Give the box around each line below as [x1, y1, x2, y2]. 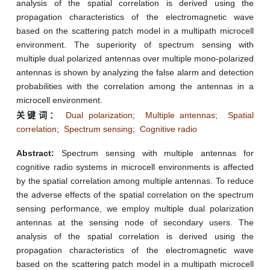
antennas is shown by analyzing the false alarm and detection [16, 67, 254, 78]
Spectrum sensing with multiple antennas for [54, 148, 254, 159]
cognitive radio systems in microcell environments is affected [16, 162, 254, 172]
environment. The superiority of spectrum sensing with [16, 40, 254, 50]
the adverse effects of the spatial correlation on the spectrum [16, 190, 254, 200]
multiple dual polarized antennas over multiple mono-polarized [16, 54, 254, 64]
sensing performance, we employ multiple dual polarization [16, 204, 254, 214]
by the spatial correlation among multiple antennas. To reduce [16, 176, 254, 186]
